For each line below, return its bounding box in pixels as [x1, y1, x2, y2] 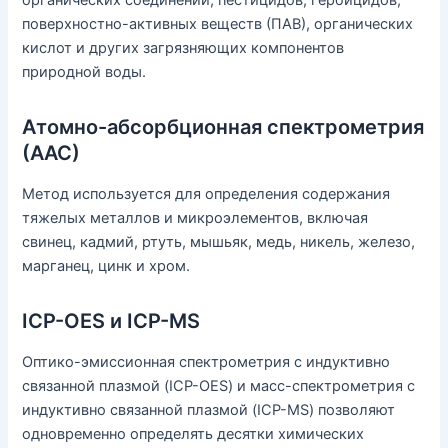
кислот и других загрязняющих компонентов [22, 39, 345, 58]
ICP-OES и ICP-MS [22, 309, 201, 334]
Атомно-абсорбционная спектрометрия [22, 115, 425, 140]
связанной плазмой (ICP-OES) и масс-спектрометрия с [22, 377, 416, 396]
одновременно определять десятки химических [22, 425, 365, 444]
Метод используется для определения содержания [22, 185, 391, 204]
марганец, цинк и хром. [22, 257, 191, 276]
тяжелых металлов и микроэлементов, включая [22, 209, 369, 228]
